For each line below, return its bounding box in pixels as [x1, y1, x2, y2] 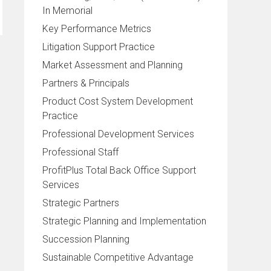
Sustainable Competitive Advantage [42, 251, 194, 263]
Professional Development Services [42, 128, 194, 140]
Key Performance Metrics [42, 22, 151, 34]
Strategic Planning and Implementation [42, 215, 206, 227]
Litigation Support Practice [42, 41, 155, 53]
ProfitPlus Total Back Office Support [42, 164, 196, 176]
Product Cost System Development [42, 95, 193, 107]
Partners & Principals [42, 77, 129, 89]
